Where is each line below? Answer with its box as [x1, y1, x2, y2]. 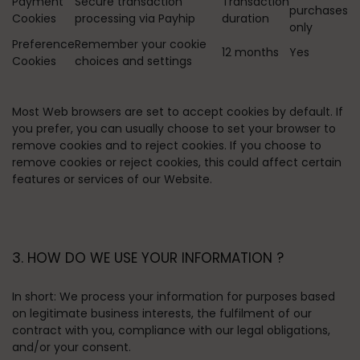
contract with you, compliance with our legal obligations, [12, 322, 330, 338]
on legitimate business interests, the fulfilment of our [12, 305, 312, 321]
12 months [222, 44, 279, 60]
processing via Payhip [75, 10, 195, 27]
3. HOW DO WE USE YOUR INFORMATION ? [12, 248, 284, 268]
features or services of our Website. [12, 171, 212, 187]
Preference [12, 36, 75, 52]
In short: [12, 288, 56, 305]
